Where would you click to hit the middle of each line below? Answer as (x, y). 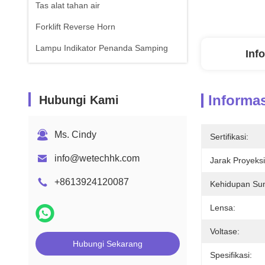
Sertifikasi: (229, 137)
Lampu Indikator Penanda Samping (102, 48)
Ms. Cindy (75, 135)
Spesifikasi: (231, 255)
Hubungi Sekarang (108, 244)
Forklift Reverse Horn (75, 27)
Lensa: (223, 208)
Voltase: (225, 231)
